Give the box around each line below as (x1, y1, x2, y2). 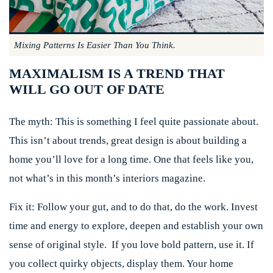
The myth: (9, 115, 53, 127)
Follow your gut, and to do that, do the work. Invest (35, 200, 258, 213)
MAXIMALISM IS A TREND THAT (9, 66, 225, 81)
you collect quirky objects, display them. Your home (9, 257, 233, 269)
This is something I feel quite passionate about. (53, 115, 258, 127)
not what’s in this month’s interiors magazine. (9, 172, 205, 184)
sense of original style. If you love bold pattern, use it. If (9, 238, 254, 250)
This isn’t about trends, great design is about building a (9, 134, 247, 146)
